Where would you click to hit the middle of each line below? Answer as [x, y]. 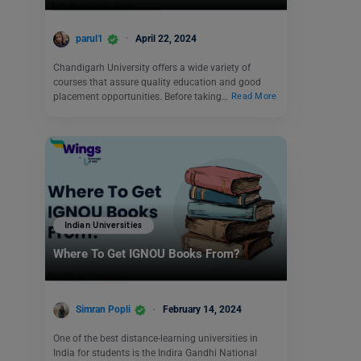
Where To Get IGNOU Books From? [148, 254]
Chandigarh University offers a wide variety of [152, 67]
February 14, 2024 [202, 310]
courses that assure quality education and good [157, 82]
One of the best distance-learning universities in [156, 338]
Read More [254, 97]
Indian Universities [104, 226]
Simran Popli [103, 310]
